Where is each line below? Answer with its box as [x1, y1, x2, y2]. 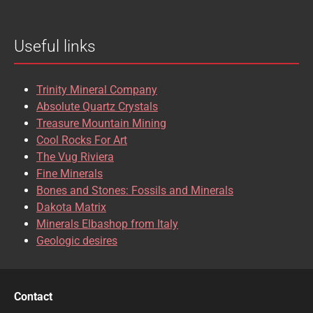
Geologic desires [36, 233, 117, 247]
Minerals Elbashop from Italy [36, 217, 178, 231]
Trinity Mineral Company [36, 82, 157, 96]
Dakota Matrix [36, 200, 106, 214]
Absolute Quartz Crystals [36, 99, 158, 113]
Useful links [14, 36, 96, 56]
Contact [14, 289, 52, 303]
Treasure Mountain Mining [36, 116, 166, 130]
